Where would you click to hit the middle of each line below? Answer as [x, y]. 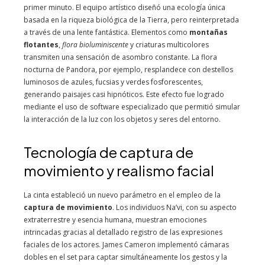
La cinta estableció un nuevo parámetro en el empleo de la [122, 195]
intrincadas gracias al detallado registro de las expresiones [123, 232]
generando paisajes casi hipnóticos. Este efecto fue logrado [124, 94]
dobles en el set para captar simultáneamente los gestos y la [125, 257]
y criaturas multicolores [169, 45]
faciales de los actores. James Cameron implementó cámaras [126, 245]
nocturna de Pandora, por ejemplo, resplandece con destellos [128, 70]
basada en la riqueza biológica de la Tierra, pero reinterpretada [131, 20]
